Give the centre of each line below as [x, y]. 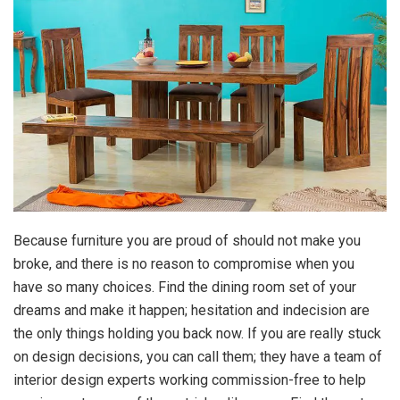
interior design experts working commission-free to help [190, 379]
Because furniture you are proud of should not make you [187, 240]
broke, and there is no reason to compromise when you [184, 263]
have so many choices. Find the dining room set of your [185, 287]
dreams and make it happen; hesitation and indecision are [192, 310]
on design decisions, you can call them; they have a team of [198, 356]
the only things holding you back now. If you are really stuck [197, 333]
